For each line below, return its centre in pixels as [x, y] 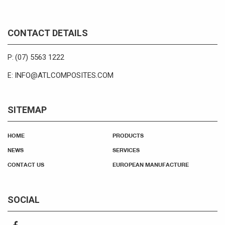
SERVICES [126, 150]
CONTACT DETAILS [48, 33]
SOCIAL [24, 199]
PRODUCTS [128, 135]
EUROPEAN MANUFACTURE [151, 164]
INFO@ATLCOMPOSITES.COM [64, 75]
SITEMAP [27, 109]
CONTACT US [26, 164]
